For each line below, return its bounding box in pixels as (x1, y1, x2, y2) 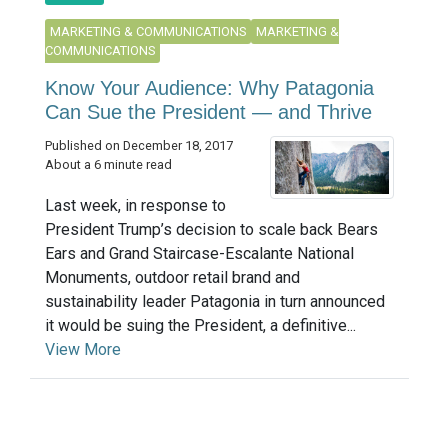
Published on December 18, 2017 (45, 137, 233, 153)
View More (45, 340, 121, 360)
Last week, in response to (45, 196, 226, 216)
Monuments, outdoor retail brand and (45, 268, 300, 288)
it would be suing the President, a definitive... (45, 316, 356, 336)
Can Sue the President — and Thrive (45, 100, 372, 123)
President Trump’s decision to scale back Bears (45, 220, 378, 240)
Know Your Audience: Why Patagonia (45, 76, 374, 99)
